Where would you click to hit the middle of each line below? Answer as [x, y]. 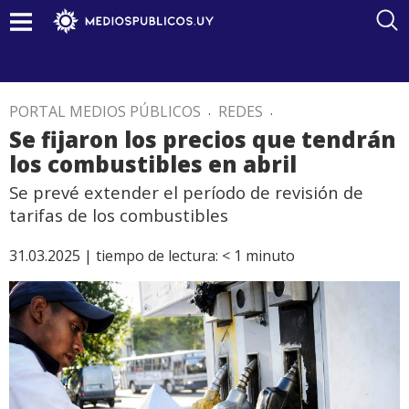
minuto [270, 256]
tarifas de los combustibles [119, 215]
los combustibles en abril [153, 164]
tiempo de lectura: [157, 256]
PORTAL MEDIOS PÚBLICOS [105, 111]
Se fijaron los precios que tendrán [203, 139]
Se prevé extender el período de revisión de [186, 192]
